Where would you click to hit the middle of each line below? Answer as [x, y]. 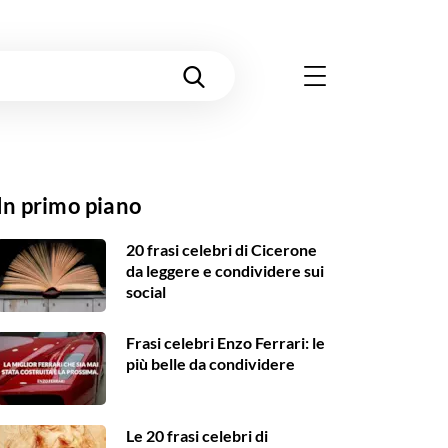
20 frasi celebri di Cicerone [221, 250]
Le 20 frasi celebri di [197, 436]
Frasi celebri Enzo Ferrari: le [225, 343]
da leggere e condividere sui [225, 271]
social [146, 292]
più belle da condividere [210, 364]
